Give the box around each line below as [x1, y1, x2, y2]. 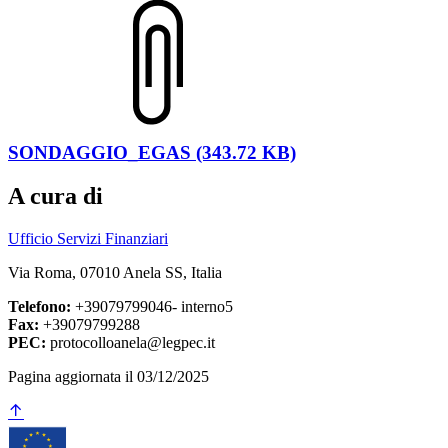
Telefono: [8, 298, 71, 316]
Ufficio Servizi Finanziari [8, 230, 168, 248]
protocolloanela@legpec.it [46, 334, 215, 352]
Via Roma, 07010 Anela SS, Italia [8, 264, 222, 282]
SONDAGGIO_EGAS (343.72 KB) [8, 141, 296, 163]
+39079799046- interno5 [71, 298, 233, 316]
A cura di [8, 183, 103, 210]
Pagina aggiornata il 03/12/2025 [8, 368, 209, 386]
